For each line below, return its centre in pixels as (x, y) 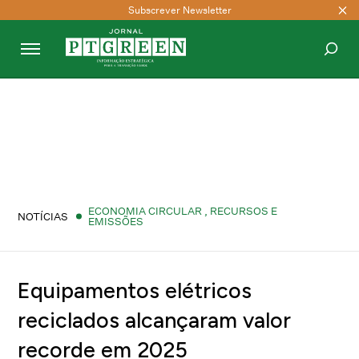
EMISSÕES (116, 221)
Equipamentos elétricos (135, 290)
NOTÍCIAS (43, 216)
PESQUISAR (301, 97)
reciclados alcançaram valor (155, 320)
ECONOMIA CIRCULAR (147, 211)
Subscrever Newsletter (179, 10)
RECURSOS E (244, 211)
